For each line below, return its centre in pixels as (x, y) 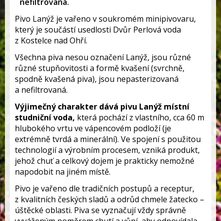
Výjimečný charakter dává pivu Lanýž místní (102, 107)
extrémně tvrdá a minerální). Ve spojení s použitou (108, 139)
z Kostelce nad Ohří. (51, 40)
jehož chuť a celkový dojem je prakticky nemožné (105, 161)
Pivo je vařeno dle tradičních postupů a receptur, (105, 188)
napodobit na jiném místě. (63, 172)
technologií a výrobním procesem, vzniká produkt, (107, 150)
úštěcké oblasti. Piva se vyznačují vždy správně (100, 210)
